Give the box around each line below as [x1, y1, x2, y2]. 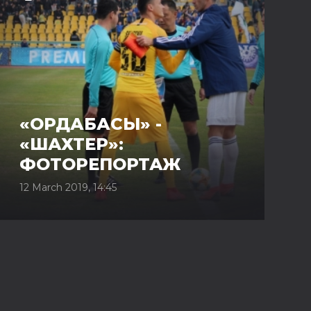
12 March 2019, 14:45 [19, 181, 117, 194]
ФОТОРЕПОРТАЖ [19, 154, 180, 174]
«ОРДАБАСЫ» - [19, 114, 162, 134]
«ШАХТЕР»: [19, 134, 124, 154]
